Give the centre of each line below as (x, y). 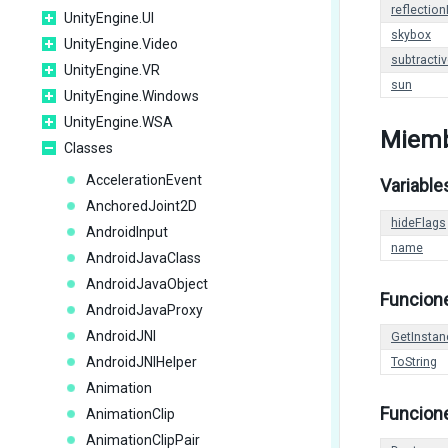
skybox (411, 35)
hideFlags (418, 223)
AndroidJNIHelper (141, 362)
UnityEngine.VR (112, 70)
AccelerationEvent (144, 180)
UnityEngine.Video (121, 44)
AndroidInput (127, 232)
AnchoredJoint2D (141, 206)
